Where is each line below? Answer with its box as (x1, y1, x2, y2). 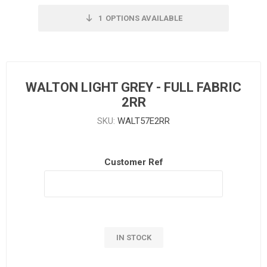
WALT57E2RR (117, 115, 170, 126)
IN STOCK (116, 232, 151, 242)
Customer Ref (104, 156, 163, 167)
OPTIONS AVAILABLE (105, 13, 182, 23)
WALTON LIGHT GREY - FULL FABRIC (26, 79, 241, 95)
